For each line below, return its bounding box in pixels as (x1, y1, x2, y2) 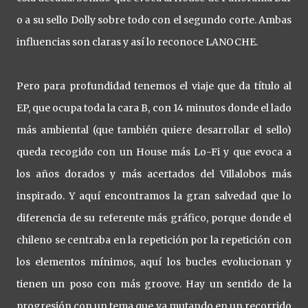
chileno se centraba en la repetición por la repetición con (16, 234, 291, 246)
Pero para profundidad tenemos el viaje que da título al (16, 80, 291, 92)
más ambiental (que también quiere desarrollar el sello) (16, 124, 291, 136)
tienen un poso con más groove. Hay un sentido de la (16, 278, 291, 290)
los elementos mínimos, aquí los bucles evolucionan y (16, 256, 291, 268)
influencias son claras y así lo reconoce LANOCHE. (16, 36, 258, 48)
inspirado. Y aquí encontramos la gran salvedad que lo (16, 190, 291, 202)
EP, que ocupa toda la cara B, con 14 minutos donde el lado (16, 102, 291, 114)
